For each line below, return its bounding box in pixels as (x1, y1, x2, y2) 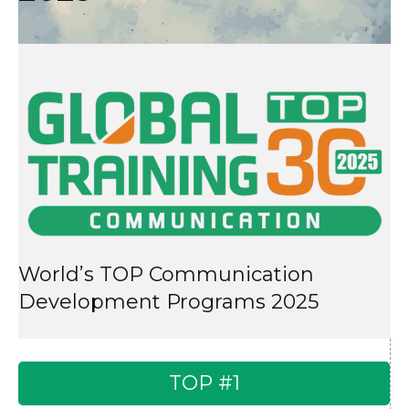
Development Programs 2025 (18, 289, 319, 315)
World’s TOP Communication (18, 262, 314, 288)
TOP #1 (168, 371, 240, 396)
